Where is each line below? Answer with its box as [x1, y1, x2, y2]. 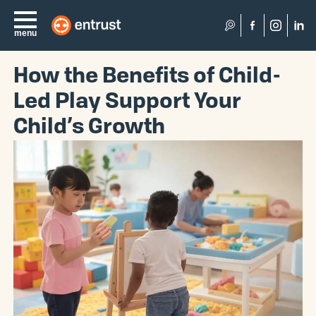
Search [229, 26, 267, 39]
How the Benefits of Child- [13, 66, 281, 88]
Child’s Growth [13, 117, 170, 139]
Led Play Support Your [13, 92, 242, 114]
